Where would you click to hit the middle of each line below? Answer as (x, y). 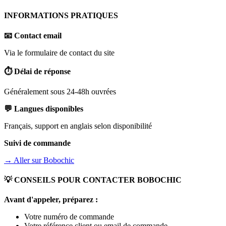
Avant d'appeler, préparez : (51, 200)
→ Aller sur (24, 160)
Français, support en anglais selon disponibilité (78, 126)
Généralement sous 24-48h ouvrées (60, 91)
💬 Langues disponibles (44, 108)
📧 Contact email (33, 35)
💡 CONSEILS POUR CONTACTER (71, 180)
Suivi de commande (37, 143)
